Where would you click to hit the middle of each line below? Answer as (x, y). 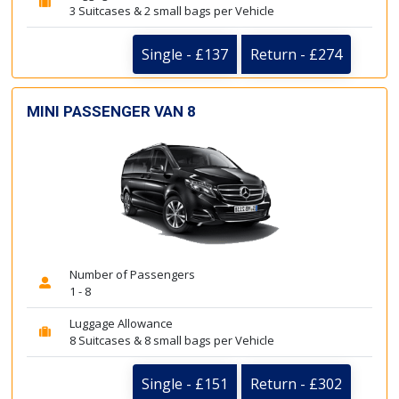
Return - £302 (296, 384)
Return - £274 (296, 54)
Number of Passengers (132, 274)
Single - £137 (185, 54)
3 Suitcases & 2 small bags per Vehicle (172, 10)
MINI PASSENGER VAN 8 (111, 111)
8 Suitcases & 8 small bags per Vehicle (172, 340)
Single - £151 (185, 384)
